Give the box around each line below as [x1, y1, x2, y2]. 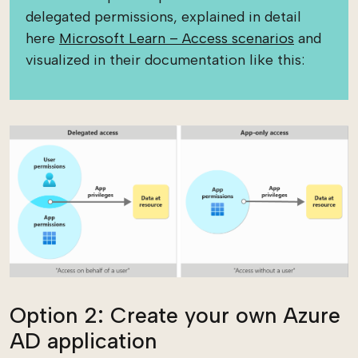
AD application [10, 327, 157, 354]
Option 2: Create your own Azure [10, 301, 340, 328]
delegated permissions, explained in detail [26, 7, 301, 26]
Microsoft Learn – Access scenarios [59, 29, 294, 47]
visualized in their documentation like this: [26, 50, 304, 69]
